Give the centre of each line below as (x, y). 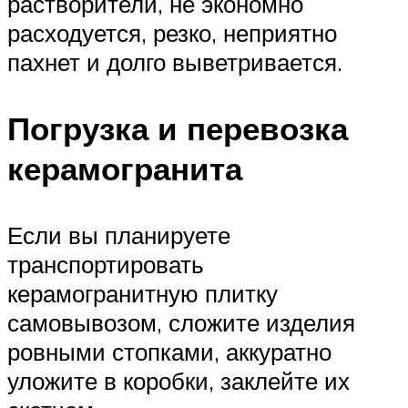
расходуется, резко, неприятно (172, 32)
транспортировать (106, 265)
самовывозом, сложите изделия (181, 323)
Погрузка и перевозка (178, 129)
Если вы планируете (119, 235)
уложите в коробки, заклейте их (178, 381)
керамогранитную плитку (143, 294)
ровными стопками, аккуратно (169, 352)
